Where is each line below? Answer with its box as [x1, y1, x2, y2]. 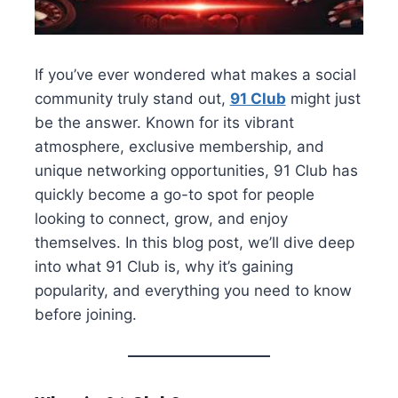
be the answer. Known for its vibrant [34, 114, 294, 132]
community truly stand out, [34, 90, 230, 108]
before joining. [34, 306, 137, 324]
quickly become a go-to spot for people [34, 186, 314, 204]
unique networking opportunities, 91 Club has [34, 162, 358, 180]
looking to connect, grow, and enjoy [34, 210, 288, 228]
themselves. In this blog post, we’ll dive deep [34, 234, 354, 252]
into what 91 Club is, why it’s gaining [34, 258, 293, 276]
